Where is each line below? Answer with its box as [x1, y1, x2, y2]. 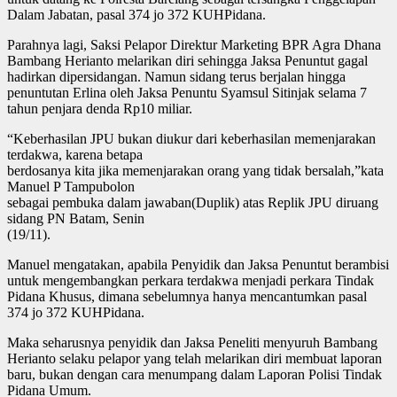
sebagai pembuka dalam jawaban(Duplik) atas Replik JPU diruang [7, 194, 378, 210]
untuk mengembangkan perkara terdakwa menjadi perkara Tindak [7, 272, 374, 288]
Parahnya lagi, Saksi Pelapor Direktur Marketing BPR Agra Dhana [7, 36, 381, 52]
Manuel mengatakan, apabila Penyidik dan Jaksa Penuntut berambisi [7, 256, 389, 272]
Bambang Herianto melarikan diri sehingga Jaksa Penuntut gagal [7, 52, 368, 68]
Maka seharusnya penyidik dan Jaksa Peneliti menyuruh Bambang [7, 334, 378, 350]
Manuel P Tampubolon [7, 178, 135, 194]
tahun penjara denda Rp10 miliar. [7, 100, 192, 116]
